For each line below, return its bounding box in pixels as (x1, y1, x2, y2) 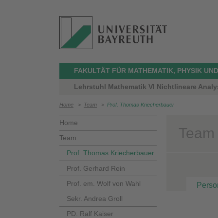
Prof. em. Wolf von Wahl (67, 179, 141, 187)
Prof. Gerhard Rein (67, 164, 125, 172)
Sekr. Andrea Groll (67, 194, 123, 202)
